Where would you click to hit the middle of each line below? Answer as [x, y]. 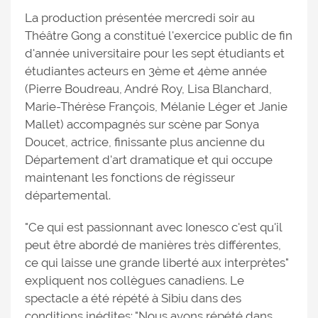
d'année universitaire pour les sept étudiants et [155, 53]
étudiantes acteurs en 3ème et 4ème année [146, 71]
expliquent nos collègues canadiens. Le [135, 280]
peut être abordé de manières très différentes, [153, 245]
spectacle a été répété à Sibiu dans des [133, 298]
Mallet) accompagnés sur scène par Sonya [142, 124]
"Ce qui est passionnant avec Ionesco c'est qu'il [153, 227]
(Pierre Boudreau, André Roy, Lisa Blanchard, [148, 89]
